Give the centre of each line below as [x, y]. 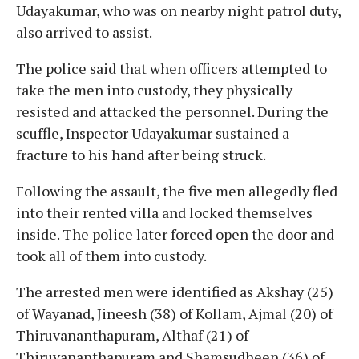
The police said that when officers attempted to [171, 68]
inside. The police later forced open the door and [175, 234]
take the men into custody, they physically [154, 89]
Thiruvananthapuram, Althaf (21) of [132, 335]
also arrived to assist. [84, 32]
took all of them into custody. [111, 255]
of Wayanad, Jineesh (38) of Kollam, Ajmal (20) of [174, 313]
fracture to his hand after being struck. [141, 154]
